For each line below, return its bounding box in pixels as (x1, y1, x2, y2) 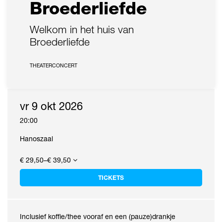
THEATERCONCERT (30, 62, 77, 68)
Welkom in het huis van (30, 23, 134, 35)
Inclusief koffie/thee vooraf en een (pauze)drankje (20, 212, 175, 221)
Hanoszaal (20, 134, 53, 143)
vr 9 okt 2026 (20, 100, 83, 112)
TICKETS (98, 174, 124, 181)
